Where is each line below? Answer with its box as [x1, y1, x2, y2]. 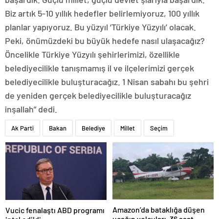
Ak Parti [11, 124, 34, 132]
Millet [120, 124, 135, 132]
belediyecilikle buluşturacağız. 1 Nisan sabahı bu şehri [5, 76, 209, 87]
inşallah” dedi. [5, 104, 57, 114]
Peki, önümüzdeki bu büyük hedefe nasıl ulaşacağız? [5, 35, 205, 46]
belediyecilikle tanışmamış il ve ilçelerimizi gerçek [5, 63, 194, 73]
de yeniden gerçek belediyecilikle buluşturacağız [5, 90, 191, 101]
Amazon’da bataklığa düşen [112, 205, 205, 215]
